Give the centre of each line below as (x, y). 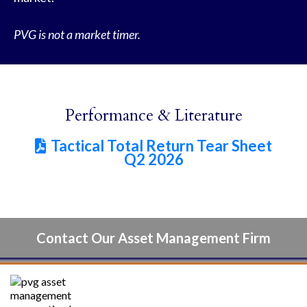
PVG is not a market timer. (77, 34)
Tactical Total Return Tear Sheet (161, 146)
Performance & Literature (153, 115)
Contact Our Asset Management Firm (153, 238)
